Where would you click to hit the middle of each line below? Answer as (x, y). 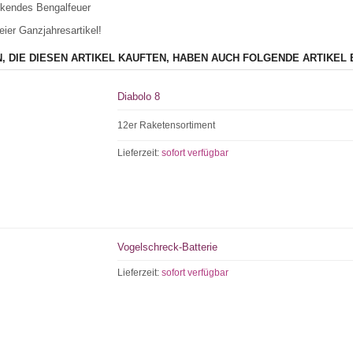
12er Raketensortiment (167, 125)
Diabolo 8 (139, 97)
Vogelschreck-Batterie (168, 247)
